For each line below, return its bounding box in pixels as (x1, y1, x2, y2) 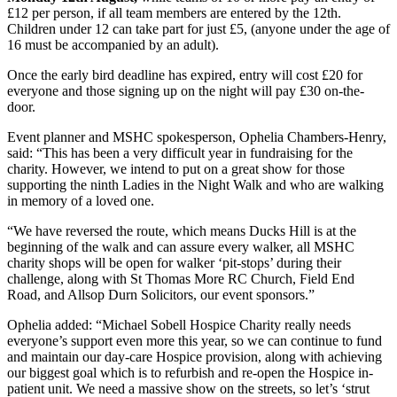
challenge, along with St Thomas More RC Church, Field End (7, 270, 354, 286)
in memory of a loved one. (7, 192, 154, 208)
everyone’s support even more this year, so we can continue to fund (7, 332, 382, 348)
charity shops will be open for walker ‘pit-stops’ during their (7, 254, 341, 270)
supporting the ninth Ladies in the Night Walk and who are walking (7, 176, 384, 192)
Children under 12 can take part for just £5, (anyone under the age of (7, 20, 390, 36)
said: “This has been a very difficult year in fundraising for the (7, 144, 353, 160)
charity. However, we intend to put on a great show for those (7, 160, 345, 176)
